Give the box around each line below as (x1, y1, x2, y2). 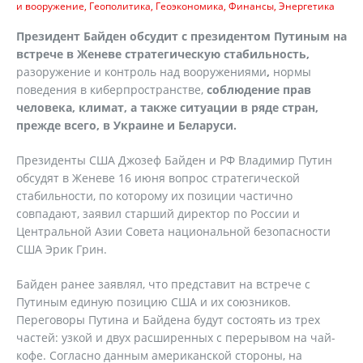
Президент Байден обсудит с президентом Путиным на (16, 28, 347, 44)
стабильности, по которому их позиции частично (16, 188, 293, 203)
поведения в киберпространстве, (16, 82, 207, 97)
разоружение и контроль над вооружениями (16, 64, 267, 79)
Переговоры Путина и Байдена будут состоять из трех (16, 312, 320, 327)
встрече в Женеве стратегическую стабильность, (16, 46, 310, 62)
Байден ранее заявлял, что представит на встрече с (16, 276, 310, 292)
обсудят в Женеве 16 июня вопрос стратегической (16, 170, 300, 186)
